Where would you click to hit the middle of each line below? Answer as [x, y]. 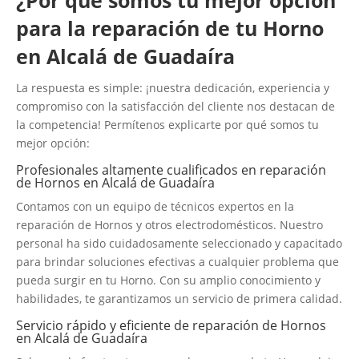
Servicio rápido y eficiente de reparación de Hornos [171, 326]
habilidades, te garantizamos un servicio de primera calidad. [179, 299]
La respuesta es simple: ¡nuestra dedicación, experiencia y [173, 88]
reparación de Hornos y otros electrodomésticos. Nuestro [169, 225]
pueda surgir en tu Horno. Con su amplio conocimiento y [168, 280]
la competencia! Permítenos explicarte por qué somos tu [167, 125]
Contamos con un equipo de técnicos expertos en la [155, 207]
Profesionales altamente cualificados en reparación [171, 170]
